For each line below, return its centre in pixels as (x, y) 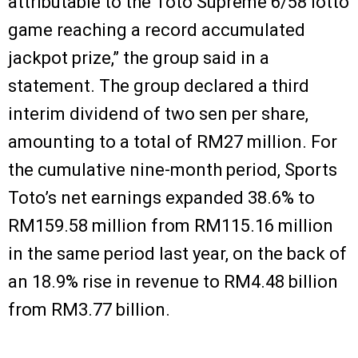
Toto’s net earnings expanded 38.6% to (161, 197)
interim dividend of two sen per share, (158, 113)
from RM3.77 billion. (89, 309)
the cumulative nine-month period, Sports (173, 169)
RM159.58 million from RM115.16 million (171, 225)
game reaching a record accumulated (157, 30)
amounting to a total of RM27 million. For (173, 141)
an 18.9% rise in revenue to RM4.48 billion (173, 281)
